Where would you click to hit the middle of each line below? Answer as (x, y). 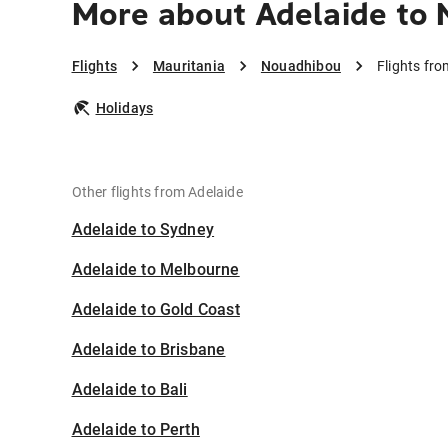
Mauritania (188, 66)
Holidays (124, 108)
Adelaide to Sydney (143, 230)
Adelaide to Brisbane (148, 350)
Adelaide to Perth (135, 430)
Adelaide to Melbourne (155, 270)
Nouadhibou (300, 66)
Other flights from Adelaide (157, 192)
